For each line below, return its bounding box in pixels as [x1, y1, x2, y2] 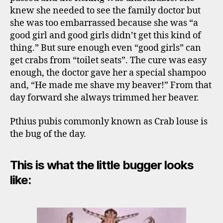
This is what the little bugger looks [10, 157, 194, 172]
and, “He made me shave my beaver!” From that [10, 80, 212, 91]
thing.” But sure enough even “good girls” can [10, 42, 201, 54]
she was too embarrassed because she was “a [10, 17, 198, 29]
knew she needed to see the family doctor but [10, 5, 201, 16]
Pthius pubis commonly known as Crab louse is [10, 115, 208, 127]
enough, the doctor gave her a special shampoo [10, 67, 206, 79]
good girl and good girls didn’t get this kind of [10, 30, 201, 41]
